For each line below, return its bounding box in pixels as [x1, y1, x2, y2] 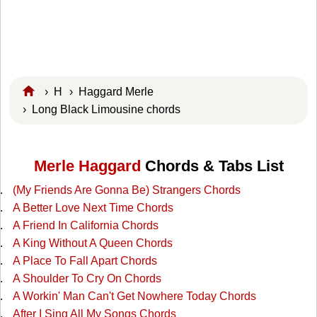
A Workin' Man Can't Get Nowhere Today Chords [12, 290, 256, 303]
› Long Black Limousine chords [23, 103, 187, 115]
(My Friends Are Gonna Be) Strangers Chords [12, 184, 241, 197]
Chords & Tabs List [140, 157, 284, 175]
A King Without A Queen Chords [12, 237, 173, 250]
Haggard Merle [78, 85, 154, 98]
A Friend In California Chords [12, 219, 158, 232]
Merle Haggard [33, 157, 141, 175]
